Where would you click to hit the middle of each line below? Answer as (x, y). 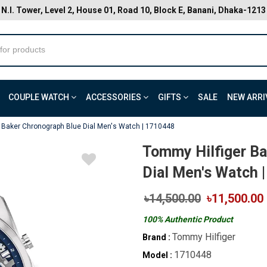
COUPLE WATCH (40, 97)
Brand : (156, 237)
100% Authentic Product (188, 219)
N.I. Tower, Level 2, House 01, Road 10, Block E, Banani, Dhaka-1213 (133, 10)
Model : (157, 255)
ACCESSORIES (114, 97)
